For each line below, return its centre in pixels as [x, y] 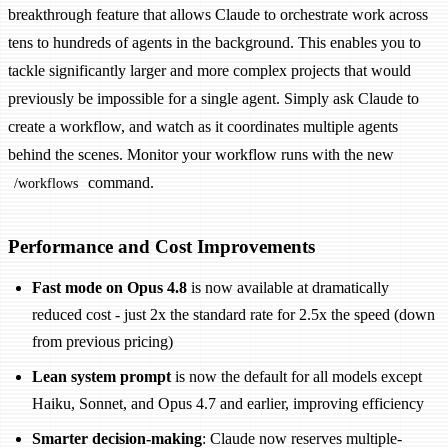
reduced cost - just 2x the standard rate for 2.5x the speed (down [233, 315]
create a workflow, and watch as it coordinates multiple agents [203, 127]
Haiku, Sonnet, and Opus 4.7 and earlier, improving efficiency [228, 404]
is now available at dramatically [288, 288]
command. [118, 183]
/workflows [45, 183]
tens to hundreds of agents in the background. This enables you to [214, 43]
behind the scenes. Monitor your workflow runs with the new [201, 155]
